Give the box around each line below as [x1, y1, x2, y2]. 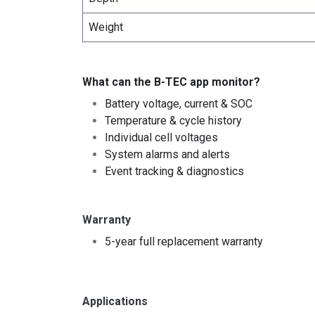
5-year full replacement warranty [105, 235, 263, 249]
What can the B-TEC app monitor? [82, 75, 260, 89]
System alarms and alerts [105, 148, 230, 162]
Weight [89, 20, 123, 34]
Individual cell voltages [105, 131, 218, 145]
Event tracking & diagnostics [105, 165, 244, 179]
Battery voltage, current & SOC [105, 97, 252, 111]
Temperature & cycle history [105, 114, 242, 128]
